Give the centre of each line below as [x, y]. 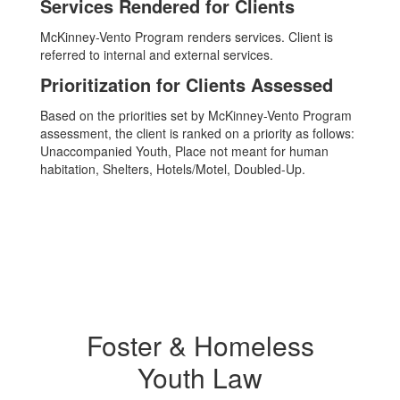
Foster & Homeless [200, 345]
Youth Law [200, 377]
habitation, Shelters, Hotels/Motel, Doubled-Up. [173, 169]
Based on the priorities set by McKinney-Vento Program [196, 115]
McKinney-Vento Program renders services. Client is [187, 37]
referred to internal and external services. [157, 54]
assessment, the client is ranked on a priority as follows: [197, 133]
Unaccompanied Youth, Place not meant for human [184, 151]
